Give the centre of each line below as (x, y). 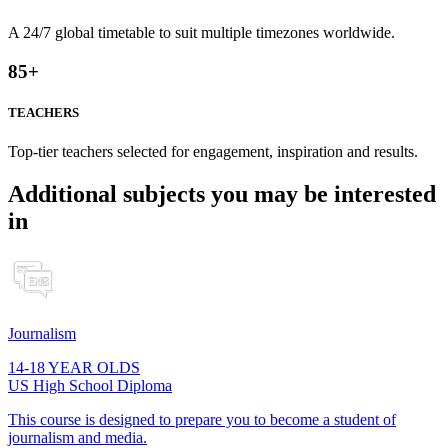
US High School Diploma (90, 386)
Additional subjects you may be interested (222, 194)
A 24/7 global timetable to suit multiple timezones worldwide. (201, 33)
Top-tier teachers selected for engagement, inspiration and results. (213, 152)
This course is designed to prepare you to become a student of (202, 420)
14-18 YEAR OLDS (74, 368)
